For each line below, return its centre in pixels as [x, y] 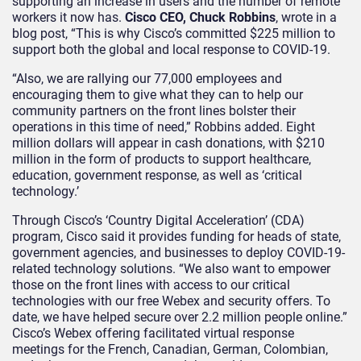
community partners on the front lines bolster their [154, 111]
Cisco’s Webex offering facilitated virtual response [153, 334]
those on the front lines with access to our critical [151, 285]
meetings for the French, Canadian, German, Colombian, [170, 350]
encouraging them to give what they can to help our [158, 95]
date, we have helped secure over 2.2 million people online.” [180, 317]
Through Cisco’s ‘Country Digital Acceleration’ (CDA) [158, 221]
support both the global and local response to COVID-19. [171, 50]
